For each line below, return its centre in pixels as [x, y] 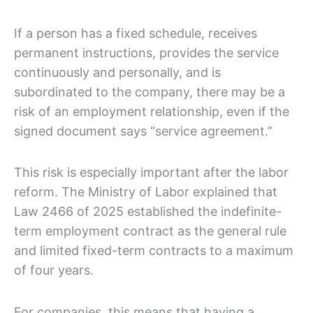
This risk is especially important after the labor [151, 173]
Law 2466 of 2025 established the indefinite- [148, 212]
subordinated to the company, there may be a [150, 92]
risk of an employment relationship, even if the [152, 111]
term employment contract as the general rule [150, 231]
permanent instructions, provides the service [146, 52]
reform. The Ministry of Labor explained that [146, 192]
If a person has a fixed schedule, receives [136, 33]
